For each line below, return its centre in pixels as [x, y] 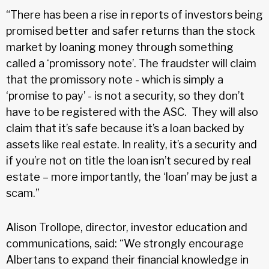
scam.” [23, 193]
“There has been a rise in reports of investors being [134, 14]
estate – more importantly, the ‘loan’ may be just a [131, 177]
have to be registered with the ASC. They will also [132, 112]
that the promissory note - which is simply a [115, 79]
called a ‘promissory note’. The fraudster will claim [131, 63]
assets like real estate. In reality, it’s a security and [131, 144]
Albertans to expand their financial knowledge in [127, 259]
